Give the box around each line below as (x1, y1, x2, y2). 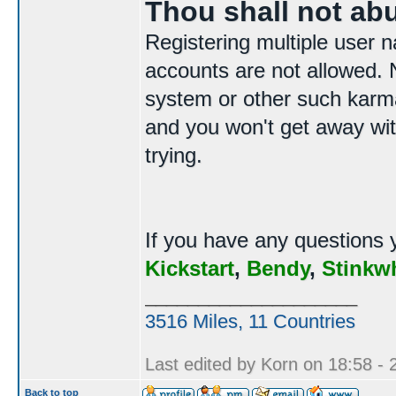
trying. (145, 144, 202, 167)
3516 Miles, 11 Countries (145, 310, 355, 332)
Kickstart (145, 257, 234, 280)
